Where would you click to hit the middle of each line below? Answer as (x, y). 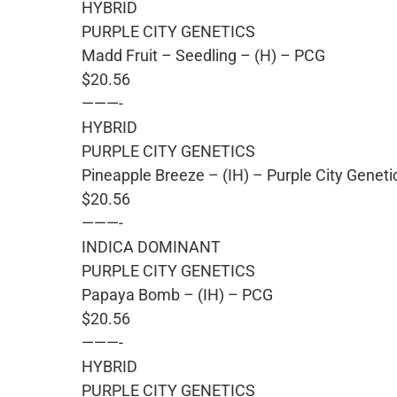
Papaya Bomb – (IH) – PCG (177, 294)
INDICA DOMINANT (151, 246)
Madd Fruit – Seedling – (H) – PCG (203, 55)
